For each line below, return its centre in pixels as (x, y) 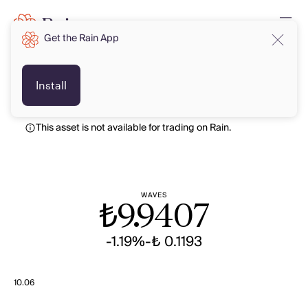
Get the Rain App (81, 38)
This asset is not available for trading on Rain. (133, 128)
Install (51, 85)
